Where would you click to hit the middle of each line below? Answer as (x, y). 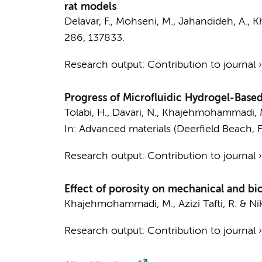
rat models (90, 7)
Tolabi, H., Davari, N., (113, 113)
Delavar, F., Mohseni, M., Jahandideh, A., (158, 22)
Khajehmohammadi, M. (118, 204)
